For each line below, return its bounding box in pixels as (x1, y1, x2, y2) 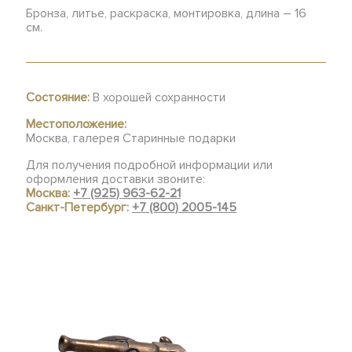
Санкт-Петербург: (26, 200, 133, 215)
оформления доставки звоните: (26, 171, 206, 187)
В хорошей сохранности (90, 90, 226, 105)
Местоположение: (26, 116, 127, 132)
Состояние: (26, 90, 90, 105)
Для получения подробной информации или (26, 157, 273, 173)
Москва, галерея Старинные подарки (26, 130, 236, 146)
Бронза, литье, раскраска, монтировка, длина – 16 (26, 5, 307, 21)
